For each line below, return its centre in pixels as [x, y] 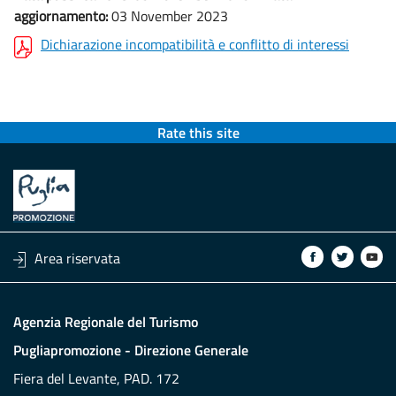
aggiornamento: [61, 16]
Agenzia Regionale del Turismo [106, 322]
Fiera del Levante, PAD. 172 [96, 378]
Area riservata [78, 258]
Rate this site [198, 133]
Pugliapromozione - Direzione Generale [131, 350]
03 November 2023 [168, 16]
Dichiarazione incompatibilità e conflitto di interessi [195, 44]
